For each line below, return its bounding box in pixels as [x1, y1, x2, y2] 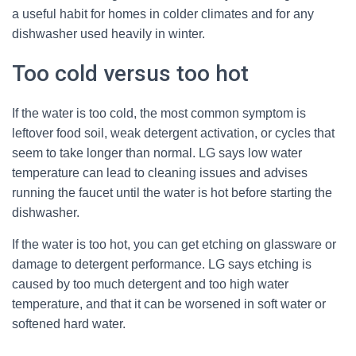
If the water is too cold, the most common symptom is [12, 106, 306, 120]
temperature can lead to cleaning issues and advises [12, 166, 308, 180]
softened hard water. [12, 317, 126, 331]
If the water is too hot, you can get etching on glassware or [12, 238, 336, 251]
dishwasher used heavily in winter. [12, 27, 205, 41]
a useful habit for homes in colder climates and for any [12, 7, 314, 21]
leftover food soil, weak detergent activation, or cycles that [12, 126, 335, 140]
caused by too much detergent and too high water [12, 277, 288, 291]
